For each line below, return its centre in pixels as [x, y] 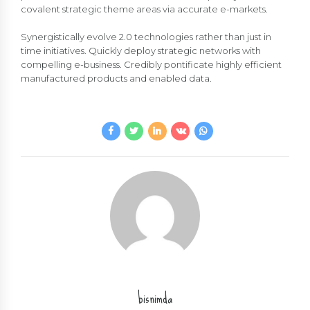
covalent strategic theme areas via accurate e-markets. [144, 9]
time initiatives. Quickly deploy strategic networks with [141, 51]
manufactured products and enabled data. [116, 79]
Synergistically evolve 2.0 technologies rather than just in [146, 37]
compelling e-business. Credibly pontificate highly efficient [151, 65]
